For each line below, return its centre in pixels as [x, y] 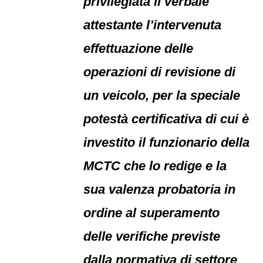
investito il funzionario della [167, 142]
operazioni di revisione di [160, 72]
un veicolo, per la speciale [162, 95]
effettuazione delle [139, 48]
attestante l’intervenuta [153, 25]
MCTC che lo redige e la [155, 166]
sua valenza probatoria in [160, 189]
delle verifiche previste [152, 236]
